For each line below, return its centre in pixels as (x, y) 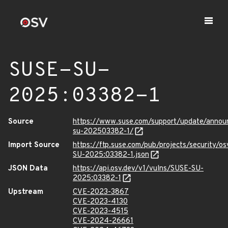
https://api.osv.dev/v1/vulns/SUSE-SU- (138, 169)
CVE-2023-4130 (100, 202)
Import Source (34, 145)
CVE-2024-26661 (103, 221)
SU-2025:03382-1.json (111, 155)
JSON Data (28, 169)
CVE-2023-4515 (101, 211)
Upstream (26, 192)
